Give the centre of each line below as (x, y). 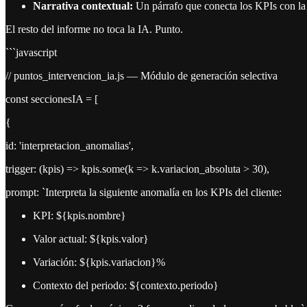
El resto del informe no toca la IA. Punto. (94, 29)
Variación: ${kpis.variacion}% (99, 262)
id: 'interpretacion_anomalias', (70, 146)
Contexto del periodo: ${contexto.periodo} (126, 286)
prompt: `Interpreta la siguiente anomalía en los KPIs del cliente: (144, 193)
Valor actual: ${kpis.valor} (91, 239)
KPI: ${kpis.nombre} (79, 216)
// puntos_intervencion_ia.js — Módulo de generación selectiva (142, 76)
